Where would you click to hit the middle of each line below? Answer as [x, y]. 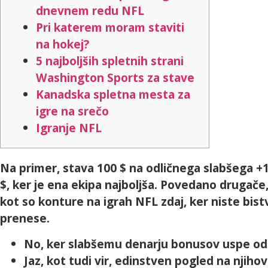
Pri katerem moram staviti [110, 28]
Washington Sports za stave [115, 78]
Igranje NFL [69, 128]
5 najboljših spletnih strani [110, 61]
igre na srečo [72, 111]
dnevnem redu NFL [90, 11]
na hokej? [63, 44]
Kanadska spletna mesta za [113, 95]
